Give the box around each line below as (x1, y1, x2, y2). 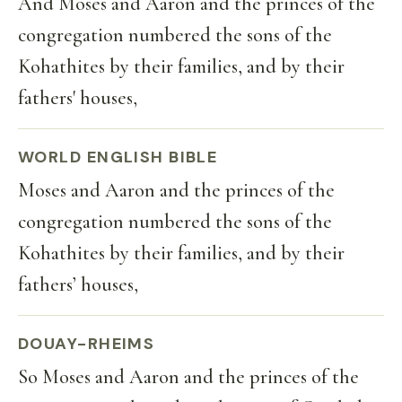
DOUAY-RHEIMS (18, 333, 155, 354)
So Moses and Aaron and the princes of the (18, 365, 359, 389)
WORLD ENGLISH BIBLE (18, 146, 218, 168)
